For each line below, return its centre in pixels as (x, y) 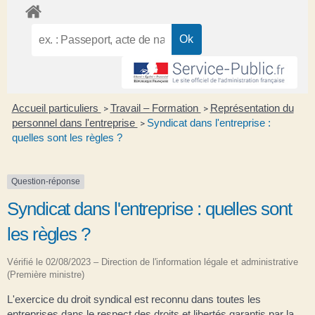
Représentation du (252, 108)
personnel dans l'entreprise (75, 123)
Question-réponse (46, 182)
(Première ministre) (46, 274)
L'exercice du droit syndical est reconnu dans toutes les (134, 299)
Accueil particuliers (56, 108)
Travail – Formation (155, 108)
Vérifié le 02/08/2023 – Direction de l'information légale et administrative (153, 262)
